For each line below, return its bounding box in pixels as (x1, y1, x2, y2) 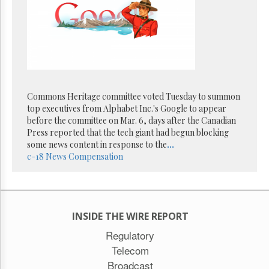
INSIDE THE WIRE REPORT (71, 209, 189, 223)
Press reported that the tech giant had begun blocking (27, 126, 229, 138)
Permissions (15, 16, 62, 28)
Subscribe (15, 165, 53, 176)
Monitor (15, 131, 44, 142)
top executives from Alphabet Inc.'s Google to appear (27, 102, 226, 114)
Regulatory (106, 227, 154, 243)
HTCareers (15, 148, 53, 159)
